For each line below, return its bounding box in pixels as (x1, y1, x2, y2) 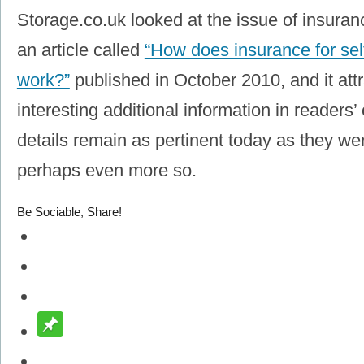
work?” (16, 70, 70, 91)
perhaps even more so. (16, 160, 197, 181)
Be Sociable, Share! (16, 205, 122, 219)
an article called (16, 40, 145, 61)
